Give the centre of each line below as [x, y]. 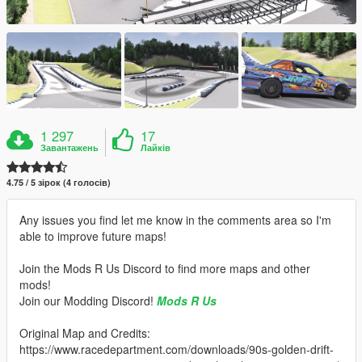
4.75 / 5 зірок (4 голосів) [59, 183]
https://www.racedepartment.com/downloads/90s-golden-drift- [177, 349]
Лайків [156, 148]
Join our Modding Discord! [88, 301]
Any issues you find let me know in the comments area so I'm [175, 220]
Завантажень [70, 148]
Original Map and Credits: [85, 333]
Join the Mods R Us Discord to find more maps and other [165, 269]
